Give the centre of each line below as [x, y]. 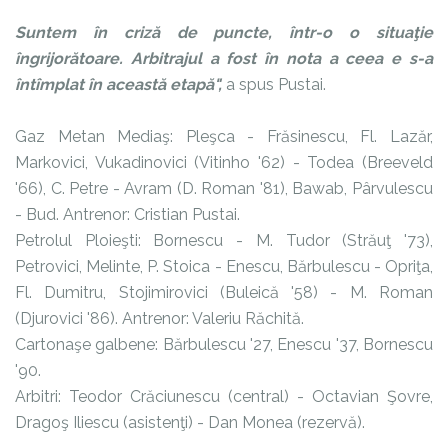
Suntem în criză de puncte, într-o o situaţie [224, 32]
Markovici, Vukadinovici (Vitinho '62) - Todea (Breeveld [224, 162]
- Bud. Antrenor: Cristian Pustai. [127, 214]
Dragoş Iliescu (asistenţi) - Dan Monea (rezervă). [190, 422]
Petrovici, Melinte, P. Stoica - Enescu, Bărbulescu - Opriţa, [224, 266]
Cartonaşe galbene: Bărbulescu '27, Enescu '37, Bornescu [224, 344]
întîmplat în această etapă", [118, 84]
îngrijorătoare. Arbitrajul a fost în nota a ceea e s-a [224, 58]
